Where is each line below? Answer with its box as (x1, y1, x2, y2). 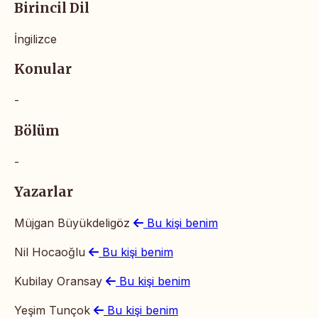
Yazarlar (14, 184, 73, 201)
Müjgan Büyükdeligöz (14, 216, 133, 231)
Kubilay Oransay (14, 274, 106, 289)
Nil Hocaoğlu (14, 245, 89, 260)
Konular (14, 61, 72, 78)
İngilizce (14, 31, 57, 46)
